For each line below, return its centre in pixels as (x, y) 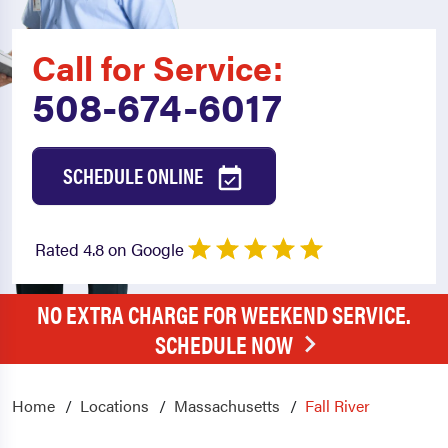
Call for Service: (157, 67)
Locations (114, 406)
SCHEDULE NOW (224, 344)
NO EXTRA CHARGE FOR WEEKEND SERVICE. (224, 314)
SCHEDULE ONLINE (135, 175)
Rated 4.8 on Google (109, 249)
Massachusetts (227, 406)
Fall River (337, 406)
